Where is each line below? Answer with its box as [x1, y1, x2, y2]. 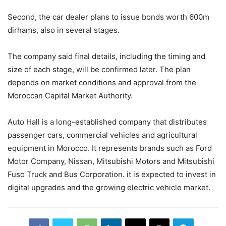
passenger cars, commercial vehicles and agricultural [8, 130, 197, 140]
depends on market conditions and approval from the [8, 77, 196, 87]
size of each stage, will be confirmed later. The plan [8, 64, 191, 74]
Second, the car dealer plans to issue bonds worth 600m [8, 12, 209, 22]
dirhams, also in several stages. [8, 25, 120, 35]
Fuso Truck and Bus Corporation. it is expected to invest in [8, 169, 216, 179]
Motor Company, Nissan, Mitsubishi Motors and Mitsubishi [8, 156, 214, 166]
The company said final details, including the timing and [8, 51, 205, 61]
